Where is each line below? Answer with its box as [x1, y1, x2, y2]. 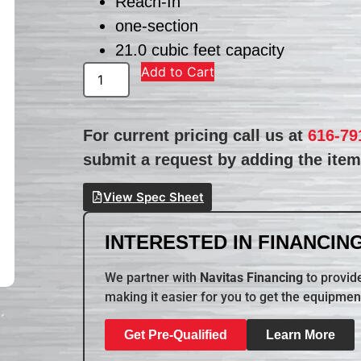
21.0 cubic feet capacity [115, 40, 285, 59]
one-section [115, 16, 199, 35]
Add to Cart [141, 63, 215, 80]
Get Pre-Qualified [124, 327, 228, 342]
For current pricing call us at [83, 126, 309, 144]
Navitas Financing [200, 270, 304, 286]
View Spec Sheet [103, 189, 205, 205]
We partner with [105, 270, 201, 286]
